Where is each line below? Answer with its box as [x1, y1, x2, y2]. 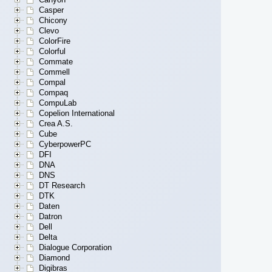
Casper [39, 5, 64, 15]
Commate [39, 57, 73, 67]
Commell [39, 67, 70, 77]
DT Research [39, 181, 85, 191]
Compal [39, 78, 66, 87]
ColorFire [39, 36, 70, 46]
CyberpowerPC [39, 140, 91, 149]
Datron [39, 212, 62, 222]
